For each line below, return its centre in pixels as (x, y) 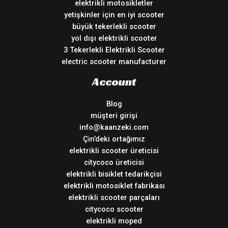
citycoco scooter (114, 209)
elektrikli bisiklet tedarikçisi (114, 174)
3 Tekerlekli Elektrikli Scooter (114, 50)
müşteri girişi (114, 116)
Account (114, 82)
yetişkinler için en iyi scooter (114, 15)
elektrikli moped (114, 221)
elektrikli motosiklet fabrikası (114, 186)
